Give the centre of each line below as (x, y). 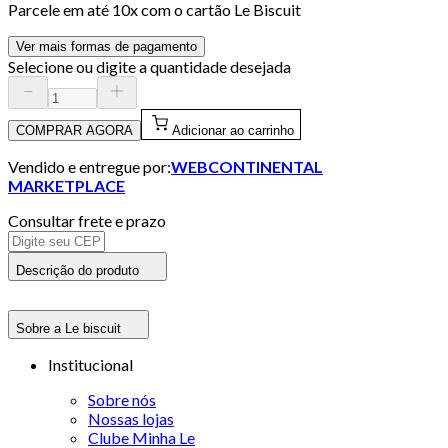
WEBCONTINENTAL (247, 166)
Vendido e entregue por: (89, 166)
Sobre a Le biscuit (68, 328)
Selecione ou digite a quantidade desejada (149, 66)
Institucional (90, 364)
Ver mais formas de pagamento (106, 46)
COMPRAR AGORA (74, 130)
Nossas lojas (131, 418)
